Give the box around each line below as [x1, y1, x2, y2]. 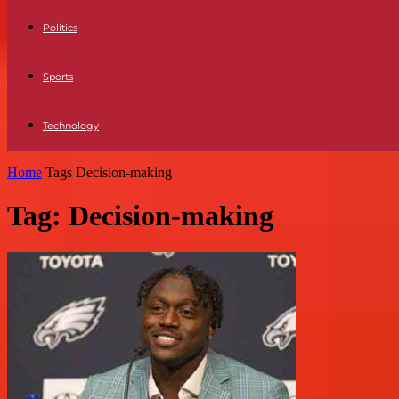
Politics [43, 21, 77, 34]
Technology [43, 119, 99, 132]
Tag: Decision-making [7, 199, 273, 232]
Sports [43, 70, 73, 83]
